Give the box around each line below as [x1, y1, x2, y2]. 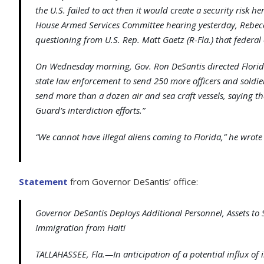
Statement [19, 176, 68, 187]
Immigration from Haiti [35, 222, 126, 233]
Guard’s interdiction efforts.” [35, 104, 145, 116]
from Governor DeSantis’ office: [68, 176, 198, 187]
